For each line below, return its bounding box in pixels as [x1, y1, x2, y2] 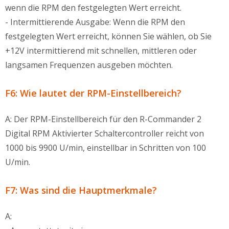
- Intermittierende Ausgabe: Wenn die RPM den [5, 16, 185, 28]
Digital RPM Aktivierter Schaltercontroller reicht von [5, 128, 204, 139]
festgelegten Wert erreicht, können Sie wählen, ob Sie [5, 31, 212, 42]
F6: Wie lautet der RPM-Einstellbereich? [5, 87, 181, 99]
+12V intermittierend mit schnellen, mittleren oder [5, 45, 197, 56]
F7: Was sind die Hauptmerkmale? [5, 184, 157, 196]
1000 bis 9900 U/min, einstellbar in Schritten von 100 [5, 142, 206, 153]
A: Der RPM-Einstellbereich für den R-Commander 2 [5, 113, 201, 125]
